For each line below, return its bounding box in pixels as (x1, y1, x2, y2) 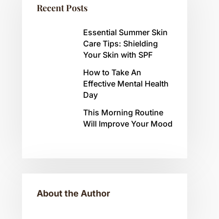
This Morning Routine (83, 107, 163, 117)
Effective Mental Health (83, 78, 169, 88)
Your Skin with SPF (83, 49, 153, 60)
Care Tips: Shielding (83, 38, 158, 48)
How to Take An (83, 67, 141, 77)
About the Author (36, 188, 110, 198)
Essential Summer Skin (83, 27, 168, 37)
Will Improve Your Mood (83, 118, 173, 129)
